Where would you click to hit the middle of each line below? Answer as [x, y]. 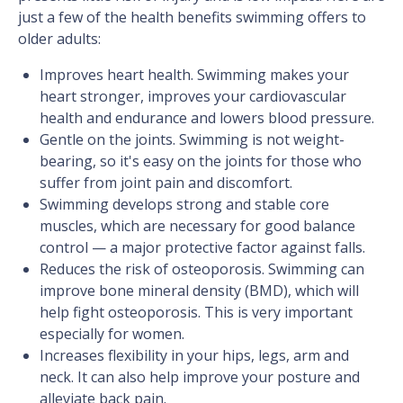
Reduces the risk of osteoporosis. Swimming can [202, 269]
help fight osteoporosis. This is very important [196, 313]
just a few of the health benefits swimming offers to [192, 18]
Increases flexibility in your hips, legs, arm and [194, 356]
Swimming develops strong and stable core [184, 205]
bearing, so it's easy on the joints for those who [201, 161]
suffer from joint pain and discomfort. [166, 183]
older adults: [59, 39]
